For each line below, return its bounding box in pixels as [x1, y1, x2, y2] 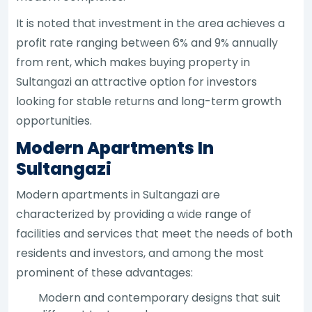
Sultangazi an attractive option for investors [16, 73, 258, 90]
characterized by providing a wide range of [16, 205, 252, 222]
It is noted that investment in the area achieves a [16, 15, 286, 31]
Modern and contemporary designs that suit [38, 289, 281, 306]
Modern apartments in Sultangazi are [16, 186, 221, 203]
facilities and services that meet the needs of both [16, 225, 293, 242]
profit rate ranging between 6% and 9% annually [16, 34, 279, 51]
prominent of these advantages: [16, 264, 194, 281]
